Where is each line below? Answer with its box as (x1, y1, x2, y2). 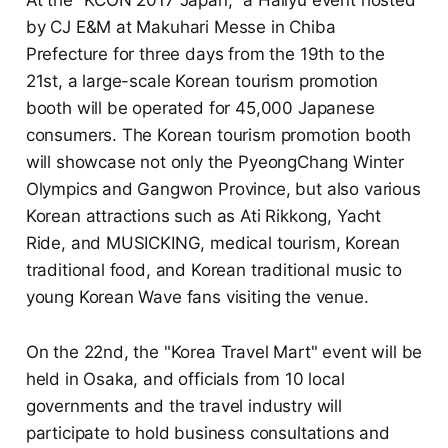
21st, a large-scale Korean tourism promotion (25, 70, 379, 91)
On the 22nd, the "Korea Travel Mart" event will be (25, 341, 423, 362)
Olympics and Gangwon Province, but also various (25, 178, 421, 199)
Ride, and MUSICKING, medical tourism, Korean (25, 232, 401, 253)
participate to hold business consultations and (25, 422, 390, 443)
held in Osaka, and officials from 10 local (25, 368, 345, 389)
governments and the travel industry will (25, 395, 342, 416)
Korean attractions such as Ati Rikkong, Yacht (25, 205, 382, 226)
